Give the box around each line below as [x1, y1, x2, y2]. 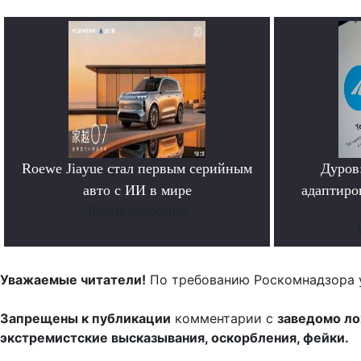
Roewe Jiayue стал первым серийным [22, 160, 252, 177]
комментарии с [171, 310, 277, 327]
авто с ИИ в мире [82, 182, 192, 199]
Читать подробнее [87, 204, 187, 218]
